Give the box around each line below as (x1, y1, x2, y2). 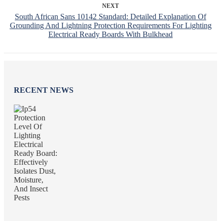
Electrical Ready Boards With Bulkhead (48, 30, 173, 38)
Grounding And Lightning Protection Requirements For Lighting (9, 21, 212, 30)
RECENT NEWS (14, 86, 74, 95)
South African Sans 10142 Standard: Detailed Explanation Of (15, 12, 206, 21)
